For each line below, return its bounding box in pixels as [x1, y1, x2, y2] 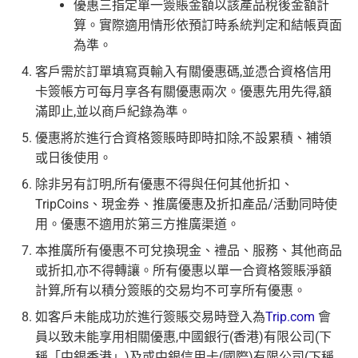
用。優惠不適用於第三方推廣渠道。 [35, 217, 240, 233]
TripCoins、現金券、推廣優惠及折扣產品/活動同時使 [35, 197, 337, 213]
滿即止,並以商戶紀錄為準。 [35, 104, 191, 120]
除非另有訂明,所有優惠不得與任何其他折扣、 [35, 177, 293, 193]
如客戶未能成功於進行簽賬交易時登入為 [35, 309, 265, 325]
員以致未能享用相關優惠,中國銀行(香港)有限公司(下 [35, 329, 332, 345]
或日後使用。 [35, 150, 112, 166]
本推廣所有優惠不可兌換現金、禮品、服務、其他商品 [35, 243, 342, 259]
